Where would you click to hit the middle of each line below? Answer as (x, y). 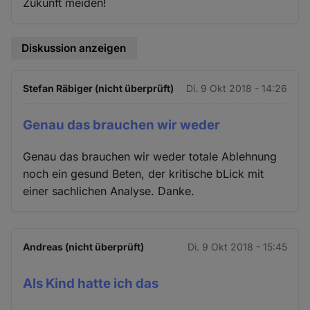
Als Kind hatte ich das (91, 284)
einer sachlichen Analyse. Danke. (109, 191)
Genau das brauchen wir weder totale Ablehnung (150, 157)
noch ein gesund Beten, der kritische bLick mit (144, 174)
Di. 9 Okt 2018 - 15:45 (237, 247)
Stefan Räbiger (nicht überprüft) (99, 89)
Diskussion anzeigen (74, 48)
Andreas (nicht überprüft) (84, 247)
